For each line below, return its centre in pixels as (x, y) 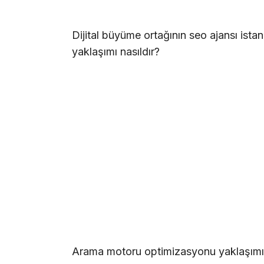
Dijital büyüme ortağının (131, 35)
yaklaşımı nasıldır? (116, 52)
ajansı (224, 35)
